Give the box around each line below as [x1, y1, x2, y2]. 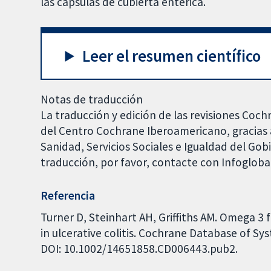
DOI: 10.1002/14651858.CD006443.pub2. [41, 241, 238, 256]
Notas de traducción [41, 92, 143, 107]
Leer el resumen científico [82, 45, 261, 66]
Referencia [41, 188, 96, 203]
